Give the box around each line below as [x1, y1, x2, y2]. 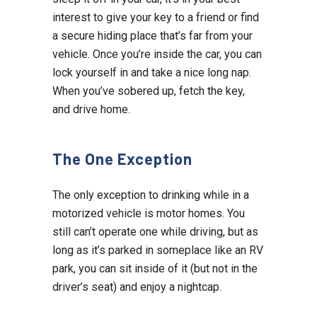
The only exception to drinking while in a [52, 188, 249, 202]
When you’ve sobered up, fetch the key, [52, 84, 245, 98]
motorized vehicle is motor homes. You [52, 207, 245, 221]
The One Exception [52, 149, 192, 168]
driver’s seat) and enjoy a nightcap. [52, 280, 221, 294]
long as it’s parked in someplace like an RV [52, 243, 263, 258]
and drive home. [52, 103, 130, 117]
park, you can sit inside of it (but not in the [52, 262, 258, 276]
